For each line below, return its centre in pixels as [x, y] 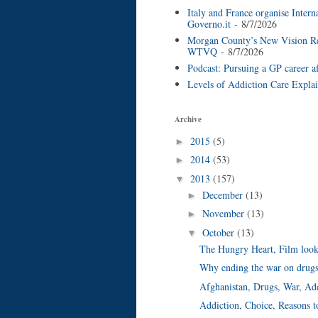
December [224, 194]
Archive [188, 120]
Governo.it [209, 23]
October [219, 232]
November [224, 214]
